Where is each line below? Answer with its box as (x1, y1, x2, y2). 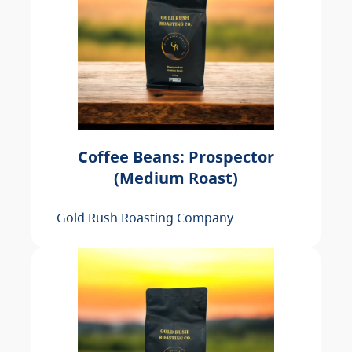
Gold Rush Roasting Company (57, 208, 233, 227)
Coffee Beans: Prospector (78, 146, 274, 168)
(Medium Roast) (114, 167, 238, 189)
